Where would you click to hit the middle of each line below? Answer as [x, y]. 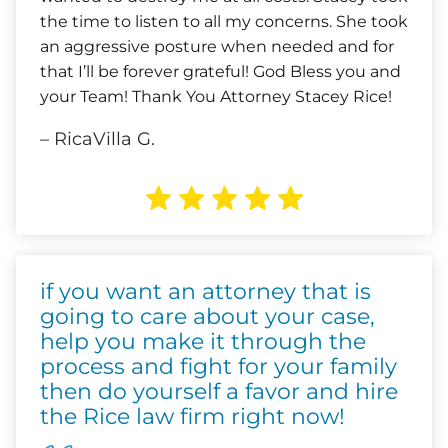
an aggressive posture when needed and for [217, 46]
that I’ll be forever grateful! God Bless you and [220, 71]
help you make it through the [203, 341]
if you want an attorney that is [205, 291]
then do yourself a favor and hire [219, 391]
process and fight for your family [218, 366]
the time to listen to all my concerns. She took [224, 21]
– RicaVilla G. [97, 139]
